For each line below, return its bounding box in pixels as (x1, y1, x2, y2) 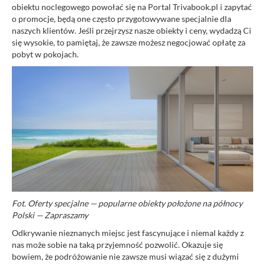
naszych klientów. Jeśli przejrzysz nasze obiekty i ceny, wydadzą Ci (12, 25, 251, 36)
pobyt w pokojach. (12, 49, 79, 60)
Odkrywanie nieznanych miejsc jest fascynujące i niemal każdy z (12, 227, 244, 238)
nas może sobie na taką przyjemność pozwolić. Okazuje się (12, 239, 223, 250)
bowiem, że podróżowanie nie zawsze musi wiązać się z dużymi (12, 251, 239, 261)
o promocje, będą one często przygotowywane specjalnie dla (12, 14, 231, 24)
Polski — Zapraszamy (12, 209, 88, 220)
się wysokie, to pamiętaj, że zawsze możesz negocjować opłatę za (12, 37, 245, 48)
